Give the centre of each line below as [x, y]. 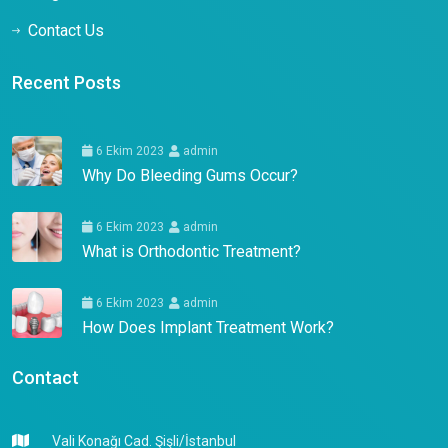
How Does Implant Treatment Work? [208, 328]
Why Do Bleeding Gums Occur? [190, 176]
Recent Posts [66, 83]
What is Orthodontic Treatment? [191, 252]
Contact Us [66, 31]
